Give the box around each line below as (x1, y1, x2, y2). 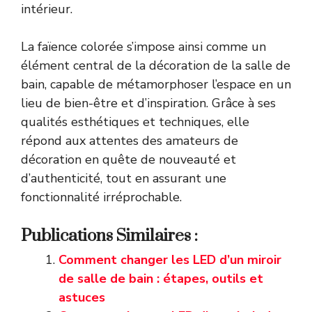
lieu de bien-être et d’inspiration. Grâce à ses (21, 94, 276, 111)
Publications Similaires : (21, 225, 198, 247)
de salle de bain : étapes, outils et (58, 270, 263, 287)
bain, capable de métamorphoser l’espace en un (21, 75, 291, 93)
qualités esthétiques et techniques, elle (21, 113, 249, 130)
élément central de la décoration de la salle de (21, 56, 290, 74)
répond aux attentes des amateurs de (21, 132, 238, 149)
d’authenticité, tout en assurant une (21, 169, 226, 187)
